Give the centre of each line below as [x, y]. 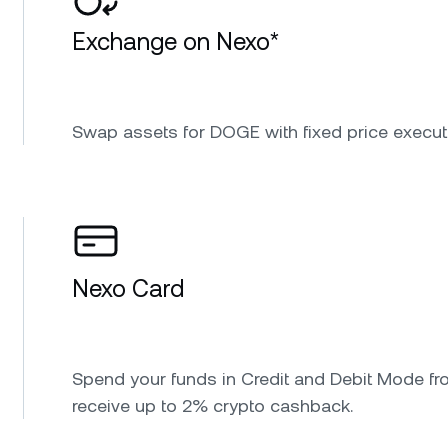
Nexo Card [128, 288]
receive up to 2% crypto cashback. [212, 405]
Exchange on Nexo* [175, 41]
